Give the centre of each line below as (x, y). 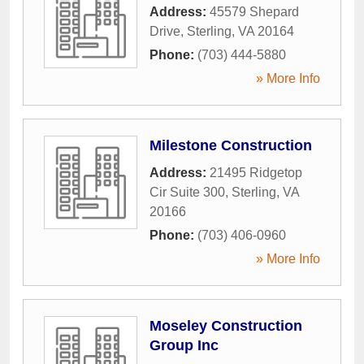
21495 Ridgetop (256, 173)
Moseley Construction (226, 326)
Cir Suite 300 (187, 193)
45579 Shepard (254, 12)
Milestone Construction (231, 146)
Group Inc (184, 346)
